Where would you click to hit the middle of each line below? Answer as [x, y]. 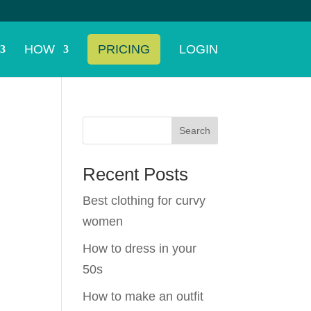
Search [194, 131]
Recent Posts [136, 174]
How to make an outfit [143, 296]
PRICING [124, 49]
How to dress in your [140, 249]
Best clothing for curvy [144, 201]
